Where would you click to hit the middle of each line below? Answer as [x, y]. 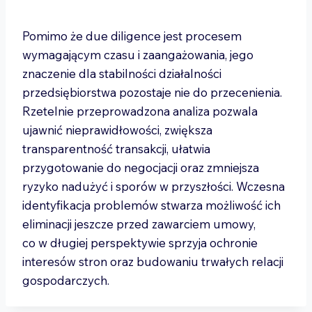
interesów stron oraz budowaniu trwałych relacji [153, 262]
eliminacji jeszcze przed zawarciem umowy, [139, 224]
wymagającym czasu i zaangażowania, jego [138, 55]
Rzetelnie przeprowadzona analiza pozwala [140, 111]
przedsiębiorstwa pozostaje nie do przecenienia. [152, 92]
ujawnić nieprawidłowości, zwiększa [117, 130]
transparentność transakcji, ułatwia [116, 149]
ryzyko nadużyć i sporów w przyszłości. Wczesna [154, 186]
